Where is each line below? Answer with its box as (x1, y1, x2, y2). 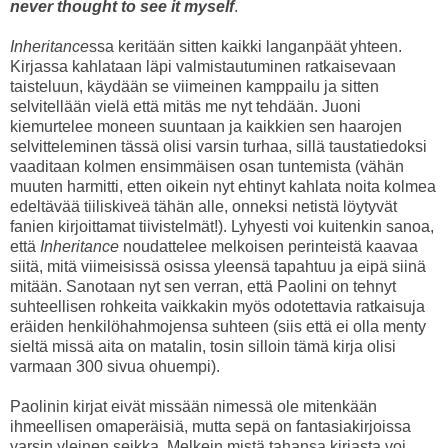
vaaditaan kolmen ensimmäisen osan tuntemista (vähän (10, 158, 404, 176)
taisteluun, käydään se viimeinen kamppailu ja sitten (10, 78, 379, 96)
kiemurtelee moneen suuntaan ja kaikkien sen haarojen (10, 118, 402, 136)
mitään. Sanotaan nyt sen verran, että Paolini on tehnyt (10, 278, 396, 296)
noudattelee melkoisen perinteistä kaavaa (123, 238, 418, 256)
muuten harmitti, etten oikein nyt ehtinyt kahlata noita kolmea (10, 178, 436, 196)
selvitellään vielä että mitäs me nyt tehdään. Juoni (10, 98, 361, 116)
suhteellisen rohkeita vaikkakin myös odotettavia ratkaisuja (10, 298, 425, 316)
